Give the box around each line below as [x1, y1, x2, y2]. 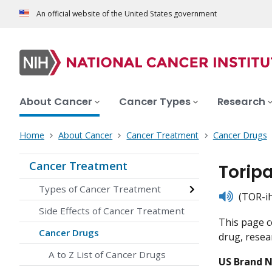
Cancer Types [119, 95, 191, 109]
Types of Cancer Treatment [39, 183, 161, 195]
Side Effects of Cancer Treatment [39, 205, 185, 217]
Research [217, 95, 265, 109]
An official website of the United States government [36, 8, 217, 19]
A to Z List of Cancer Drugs [49, 248, 166, 261]
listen [218, 188, 243, 202]
